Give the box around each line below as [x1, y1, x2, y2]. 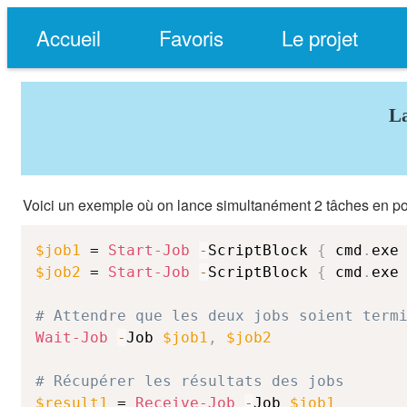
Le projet [282, 23, 358, 52]
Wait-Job [35, 329, 108, 346]
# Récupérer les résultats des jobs [35, 372, 344, 390]
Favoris [159, 23, 223, 52]
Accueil [36, 23, 101, 52]
